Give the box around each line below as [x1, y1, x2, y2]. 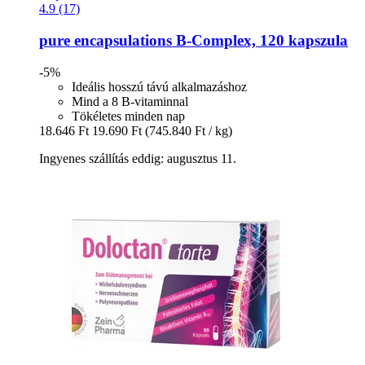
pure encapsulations [39, 31, 172, 49]
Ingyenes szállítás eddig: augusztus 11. [39, 151, 236, 165]
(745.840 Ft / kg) [145, 123, 232, 138]
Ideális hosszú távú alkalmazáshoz [72, 79, 247, 94]
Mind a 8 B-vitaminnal [72, 94, 188, 108]
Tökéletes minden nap [72, 108, 185, 123]
